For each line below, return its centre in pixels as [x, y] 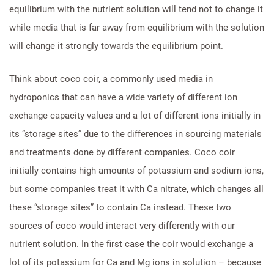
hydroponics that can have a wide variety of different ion [123, 97]
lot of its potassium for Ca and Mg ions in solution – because [135, 262]
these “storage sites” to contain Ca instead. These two [120, 207]
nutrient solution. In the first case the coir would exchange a [131, 244]
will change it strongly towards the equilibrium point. [116, 46]
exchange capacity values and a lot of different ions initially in [135, 115]
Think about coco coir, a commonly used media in [111, 79]
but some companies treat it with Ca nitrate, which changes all [136, 189]
